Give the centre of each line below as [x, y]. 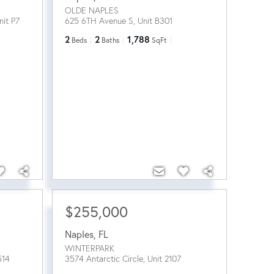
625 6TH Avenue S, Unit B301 [118, 21]
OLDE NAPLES [91, 10]
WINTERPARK [89, 248]
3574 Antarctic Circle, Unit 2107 [123, 258]
